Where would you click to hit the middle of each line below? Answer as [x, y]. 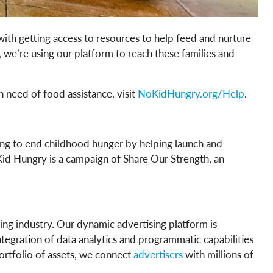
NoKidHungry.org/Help [191, 93]
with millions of [218, 254]
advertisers [158, 254]
